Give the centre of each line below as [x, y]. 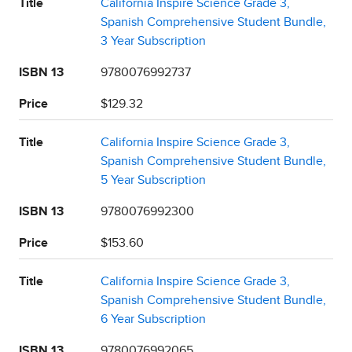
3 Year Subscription [153, 40]
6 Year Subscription [153, 319]
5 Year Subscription [153, 180]
